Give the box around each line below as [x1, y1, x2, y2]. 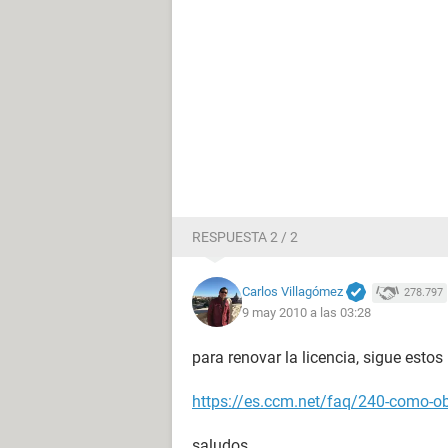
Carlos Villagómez [242, 283, 343, 299]
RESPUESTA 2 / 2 [192, 229, 298, 245]
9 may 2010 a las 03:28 [242, 305, 371, 321]
